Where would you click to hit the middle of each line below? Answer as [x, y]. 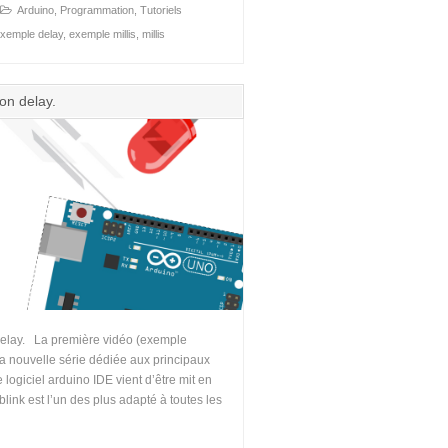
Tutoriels [161, 9]
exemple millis [102, 33]
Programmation [97, 9]
